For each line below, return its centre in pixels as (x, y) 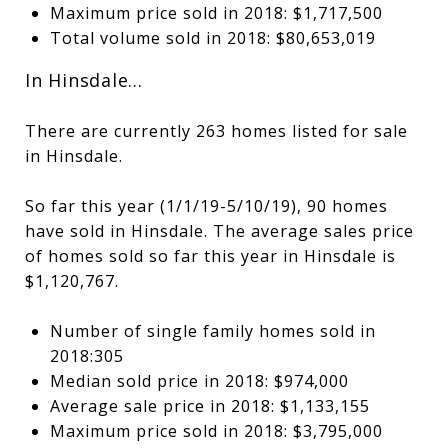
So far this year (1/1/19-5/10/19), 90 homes (206, 205)
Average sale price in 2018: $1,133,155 (209, 405)
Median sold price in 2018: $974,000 (199, 380)
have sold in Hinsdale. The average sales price (219, 230)
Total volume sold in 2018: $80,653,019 (212, 37)
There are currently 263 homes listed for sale (216, 130)
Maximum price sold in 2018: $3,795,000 (216, 430)
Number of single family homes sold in (212, 330)
